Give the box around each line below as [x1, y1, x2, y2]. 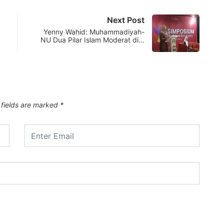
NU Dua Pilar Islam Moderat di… [40, 35, 144, 44]
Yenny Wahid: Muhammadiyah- [43, 27, 144, 36]
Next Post [107, 15, 144, 25]
